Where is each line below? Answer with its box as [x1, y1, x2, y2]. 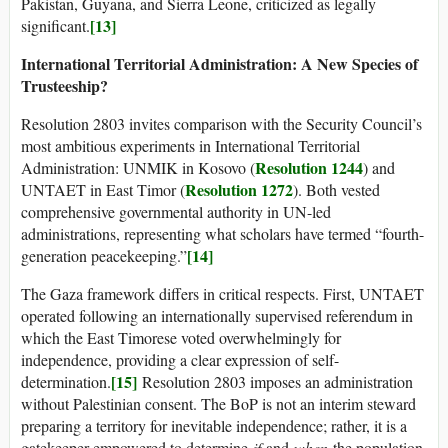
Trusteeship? [21, 74, 108, 98]
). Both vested [293, 179, 380, 201]
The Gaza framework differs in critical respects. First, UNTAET [21, 283, 424, 305]
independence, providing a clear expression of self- [21, 349, 339, 371]
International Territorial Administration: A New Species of [21, 52, 418, 76]
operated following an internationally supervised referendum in [21, 305, 413, 327]
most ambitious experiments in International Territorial [21, 135, 360, 157]
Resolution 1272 [185, 178, 293, 202]
